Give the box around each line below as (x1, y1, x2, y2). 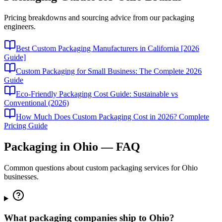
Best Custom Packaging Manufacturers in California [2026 (16, 44, 199, 53)
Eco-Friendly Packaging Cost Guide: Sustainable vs (16, 90, 178, 99)
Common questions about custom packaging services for (4, 164, 182, 172)
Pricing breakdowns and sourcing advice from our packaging (4, 13, 194, 22)
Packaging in (4, 140, 73, 154)
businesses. (4, 172, 39, 181)
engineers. (4, 22, 36, 31)
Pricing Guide (4, 121, 48, 130)
